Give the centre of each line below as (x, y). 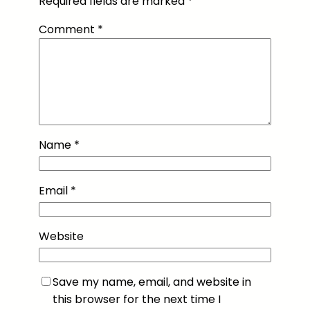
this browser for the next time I (137, 299)
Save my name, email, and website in (152, 282)
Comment (68, 29)
